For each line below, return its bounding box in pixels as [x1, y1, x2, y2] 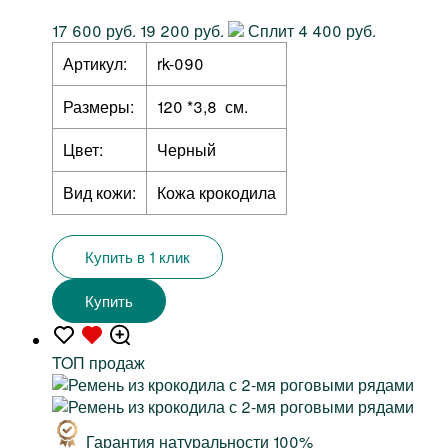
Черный [157, 138, 216, 162]
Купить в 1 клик [85, 246, 190, 268]
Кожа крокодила [157, 181, 276, 205]
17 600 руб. [52, 19, 136, 43]
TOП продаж [52, 351, 145, 375]
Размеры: [63, 95, 134, 119]
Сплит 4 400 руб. [244, 19, 376, 43]
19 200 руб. [140, 19, 224, 43]
